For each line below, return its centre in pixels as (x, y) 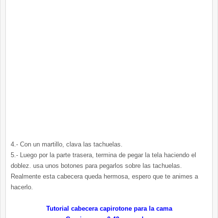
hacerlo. (22, 187)
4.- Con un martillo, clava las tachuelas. (67, 145)
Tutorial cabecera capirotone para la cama (109, 209)
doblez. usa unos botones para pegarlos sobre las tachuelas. (96, 166)
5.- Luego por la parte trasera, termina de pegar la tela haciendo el (103, 155)
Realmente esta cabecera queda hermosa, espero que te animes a (104, 177)
